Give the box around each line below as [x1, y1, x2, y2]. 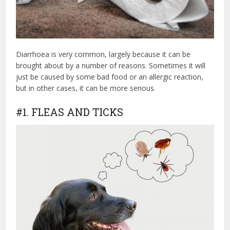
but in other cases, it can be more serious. [16, 83, 156, 93]
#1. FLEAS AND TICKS [16, 105, 124, 119]
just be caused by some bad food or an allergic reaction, [16, 71, 204, 82]
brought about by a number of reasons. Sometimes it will [16, 60, 206, 70]
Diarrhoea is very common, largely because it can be [16, 49, 191, 59]
